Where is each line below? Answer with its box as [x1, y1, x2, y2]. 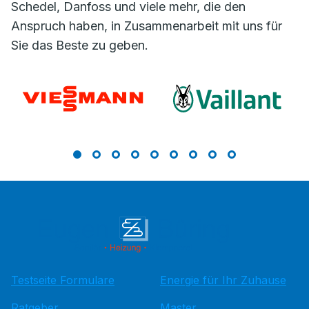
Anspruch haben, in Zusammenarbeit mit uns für [11, 19, 282, 34]
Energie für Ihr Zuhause [160, 273, 286, 288]
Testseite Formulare [11, 273, 114, 288]
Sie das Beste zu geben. [11, 38, 148, 53]
